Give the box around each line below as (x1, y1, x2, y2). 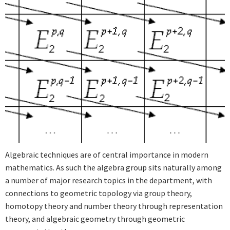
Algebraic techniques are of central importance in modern (5, 149, 208, 160)
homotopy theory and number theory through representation (5, 200, 223, 211)
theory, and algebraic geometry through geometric (5, 213, 185, 224)
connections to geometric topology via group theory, (5, 187, 192, 198)
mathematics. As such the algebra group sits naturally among (5, 162, 222, 172)
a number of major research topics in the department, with (5, 175, 212, 185)
